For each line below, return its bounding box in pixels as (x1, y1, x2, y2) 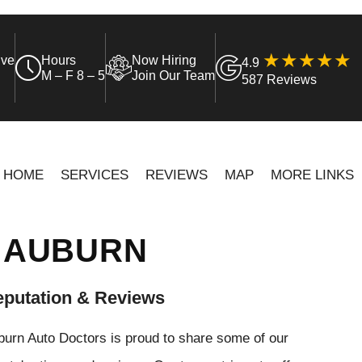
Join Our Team (132, 69, 216, 82)
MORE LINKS (270, 166, 354, 183)
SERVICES (60, 166, 128, 183)
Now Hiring (132, 53, 197, 67)
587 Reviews (242, 72, 318, 86)
